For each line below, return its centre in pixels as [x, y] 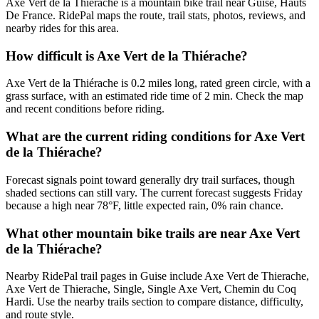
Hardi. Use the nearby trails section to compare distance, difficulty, [155, 302]
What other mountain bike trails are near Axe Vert [153, 233]
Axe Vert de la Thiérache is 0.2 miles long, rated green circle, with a [158, 83]
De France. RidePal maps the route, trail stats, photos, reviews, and [156, 16]
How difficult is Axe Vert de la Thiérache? [127, 56]
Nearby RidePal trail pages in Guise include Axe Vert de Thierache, [157, 276]
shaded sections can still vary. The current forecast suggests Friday [154, 192]
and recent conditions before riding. [85, 109]
